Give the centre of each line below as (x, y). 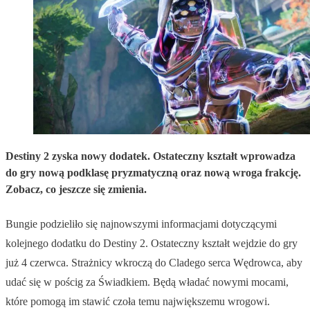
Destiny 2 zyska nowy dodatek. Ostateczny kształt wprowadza (151, 156)
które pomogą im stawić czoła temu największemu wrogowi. (138, 302)
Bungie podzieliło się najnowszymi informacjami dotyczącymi (141, 224)
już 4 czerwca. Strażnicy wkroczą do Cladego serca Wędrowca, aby (154, 263)
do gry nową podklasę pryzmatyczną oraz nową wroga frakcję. (153, 173)
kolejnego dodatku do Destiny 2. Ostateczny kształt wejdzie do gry (152, 244)
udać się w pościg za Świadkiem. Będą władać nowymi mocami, (147, 282)
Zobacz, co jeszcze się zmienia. (76, 190)
